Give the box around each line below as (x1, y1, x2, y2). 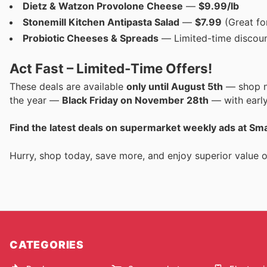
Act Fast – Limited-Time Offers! (10, 60, 213, 77)
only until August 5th (126, 80, 223, 93)
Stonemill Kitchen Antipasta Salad (23, 15, 179, 28)
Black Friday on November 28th (62, 94, 209, 107)
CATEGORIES (10, 238, 84, 251)
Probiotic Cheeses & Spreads (23, 32, 159, 44)
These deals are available (10, 80, 126, 93)
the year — (10, 94, 62, 107)
